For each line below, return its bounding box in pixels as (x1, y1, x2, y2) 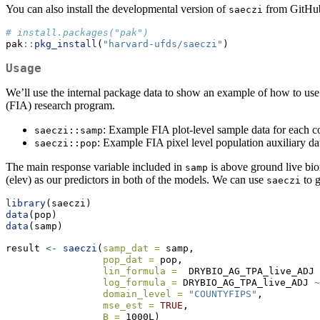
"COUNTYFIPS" (189, 289, 257, 300)
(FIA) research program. (6, 99, 115, 112)
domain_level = (103, 289, 183, 300)
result (6, 243, 46, 254)
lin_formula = (103, 266, 177, 277)
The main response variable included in (6, 161, 185, 174)
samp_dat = (103, 243, 160, 254)
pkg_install (34, 39, 97, 50)
